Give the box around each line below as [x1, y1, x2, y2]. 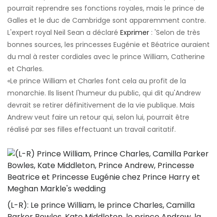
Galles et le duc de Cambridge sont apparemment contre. [7, 15, 206, 26]
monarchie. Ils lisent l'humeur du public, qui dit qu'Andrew [7, 88, 201, 98]
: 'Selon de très [149, 28, 200, 38]
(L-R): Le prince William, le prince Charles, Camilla [7, 200, 195, 211]
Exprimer [120, 28, 149, 38]
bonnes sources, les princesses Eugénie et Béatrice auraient [7, 40, 210, 50]
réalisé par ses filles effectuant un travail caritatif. [7, 124, 176, 135]
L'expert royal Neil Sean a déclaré [7, 28, 120, 38]
